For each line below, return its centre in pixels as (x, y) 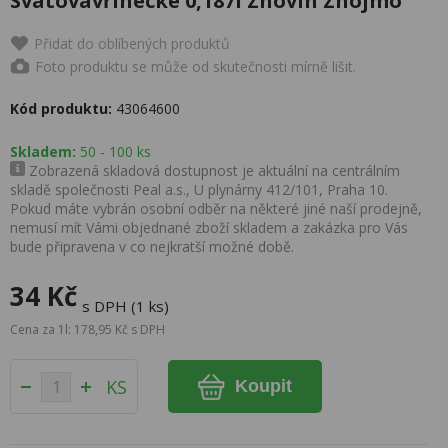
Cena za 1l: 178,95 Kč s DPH (87, 329)
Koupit (264, 386)
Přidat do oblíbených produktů (132, 43)
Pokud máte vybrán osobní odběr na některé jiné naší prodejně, (216, 208)
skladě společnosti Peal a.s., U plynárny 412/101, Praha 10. (199, 189)
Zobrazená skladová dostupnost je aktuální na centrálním (212, 170)
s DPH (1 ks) (125, 306)
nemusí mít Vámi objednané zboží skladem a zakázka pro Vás (209, 227)
